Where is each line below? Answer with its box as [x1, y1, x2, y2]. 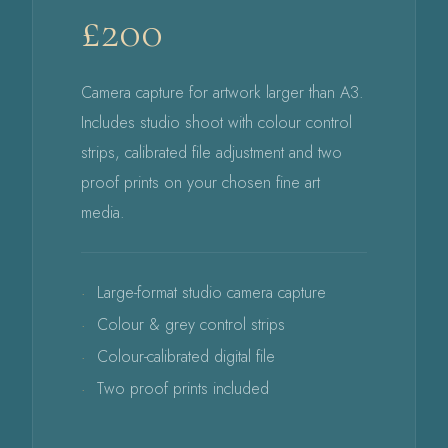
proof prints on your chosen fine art [81, 171, 320, 195]
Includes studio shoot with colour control [81, 111, 352, 135]
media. [81, 201, 125, 225]
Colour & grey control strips [97, 313, 285, 337]
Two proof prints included [97, 377, 269, 401]
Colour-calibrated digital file [97, 345, 275, 369]
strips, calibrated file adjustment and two [81, 141, 342, 165]
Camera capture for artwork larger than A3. [81, 81, 364, 105]
